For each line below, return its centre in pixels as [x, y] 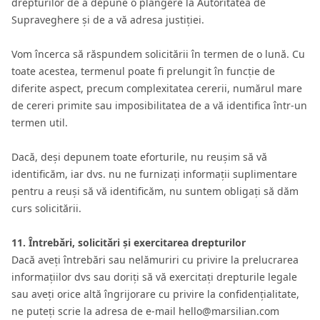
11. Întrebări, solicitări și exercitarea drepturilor [129, 242]
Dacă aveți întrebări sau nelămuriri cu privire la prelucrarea [155, 260]
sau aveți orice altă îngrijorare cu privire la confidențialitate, [155, 294]
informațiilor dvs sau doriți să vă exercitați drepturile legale [154, 277]
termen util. [40, 122]
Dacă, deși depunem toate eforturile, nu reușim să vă [139, 157]
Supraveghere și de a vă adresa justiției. [108, 20]
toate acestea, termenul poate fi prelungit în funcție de [143, 71]
